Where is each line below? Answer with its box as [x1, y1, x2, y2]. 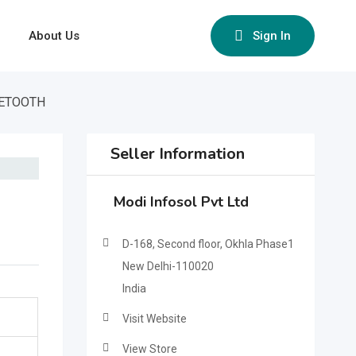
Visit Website [122, 312, 187, 325]
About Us [29, 29, 79, 43]
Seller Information [110, 143, 245, 164]
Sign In [253, 29, 291, 43]
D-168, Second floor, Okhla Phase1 [122, 238, 294, 250]
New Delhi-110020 [122, 260, 214, 273]
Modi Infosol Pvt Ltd [113, 192, 249, 211]
